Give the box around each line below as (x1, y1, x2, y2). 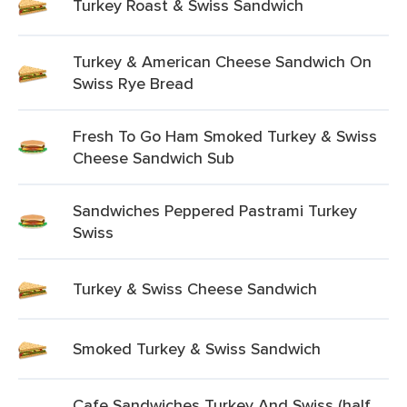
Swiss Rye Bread (73, 72, 194, 94)
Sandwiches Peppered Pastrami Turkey (73, 199, 357, 222)
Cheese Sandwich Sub (73, 146, 234, 169)
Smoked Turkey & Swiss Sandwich (73, 337, 321, 360)
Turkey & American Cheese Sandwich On (73, 50, 372, 73)
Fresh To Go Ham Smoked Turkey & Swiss (73, 124, 377, 147)
